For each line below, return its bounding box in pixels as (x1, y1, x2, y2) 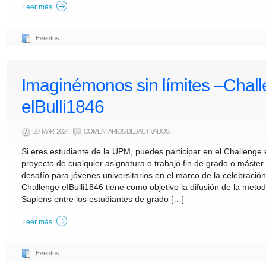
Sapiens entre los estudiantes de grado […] (21, 194, 184, 204)
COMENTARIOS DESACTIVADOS (84, 128, 169, 135)
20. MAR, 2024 (33, 128, 69, 135)
